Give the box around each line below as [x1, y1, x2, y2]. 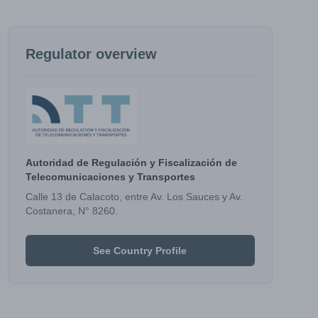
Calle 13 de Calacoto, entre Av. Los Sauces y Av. [25, 191, 243, 202]
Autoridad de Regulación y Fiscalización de [25, 157, 237, 168]
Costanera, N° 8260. [25, 205, 118, 216]
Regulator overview [25, 46, 157, 62]
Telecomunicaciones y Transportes [25, 171, 195, 182]
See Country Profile [93, 245, 187, 256]
